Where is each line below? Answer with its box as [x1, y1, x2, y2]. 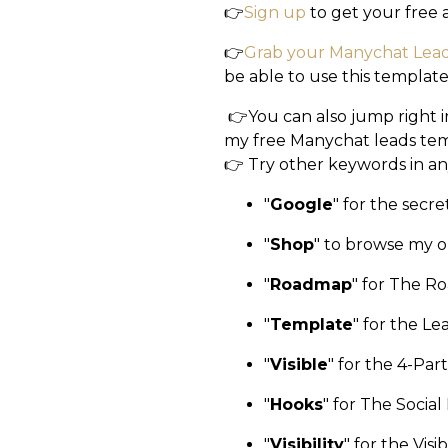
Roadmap [270, 275, 352, 294]
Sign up [244, 3, 310, 22]
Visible [270, 355, 328, 374]
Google [270, 195, 333, 214]
